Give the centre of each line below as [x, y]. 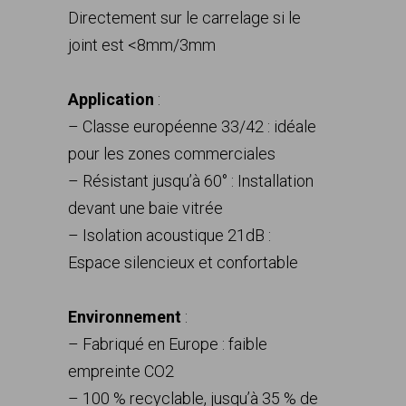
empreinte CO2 [121, 371]
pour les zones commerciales [172, 154]
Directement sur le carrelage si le [184, 18]
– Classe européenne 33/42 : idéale [192, 126]
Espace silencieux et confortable [183, 262]
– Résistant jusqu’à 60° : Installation [191, 181]
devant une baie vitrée [145, 208]
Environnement [125, 317]
